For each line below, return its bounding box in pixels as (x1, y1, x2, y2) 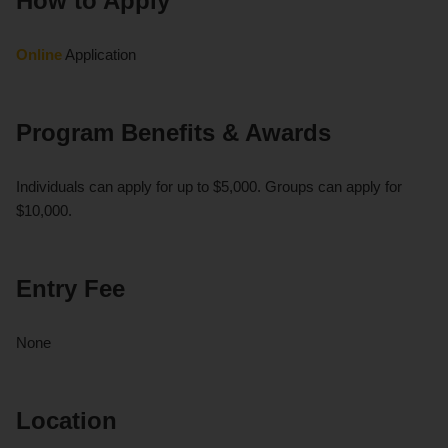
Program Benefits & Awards (16, 119, 331, 147)
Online (16, 46, 62, 64)
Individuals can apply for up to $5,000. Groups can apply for (16, 178, 402, 196)
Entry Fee (16, 275, 125, 303)
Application (62, 46, 136, 64)
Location (16, 407, 117, 435)
